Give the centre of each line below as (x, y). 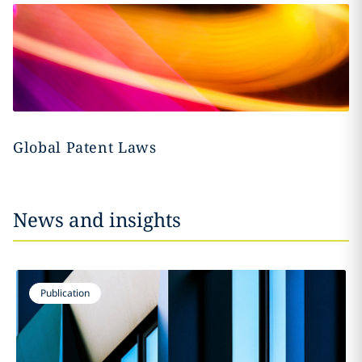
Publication (65, 293)
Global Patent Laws (84, 147)
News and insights (97, 220)
